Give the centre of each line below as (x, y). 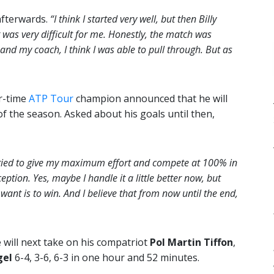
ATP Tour (51, 99)
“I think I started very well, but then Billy (132, 19)
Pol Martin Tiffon (191, 243)
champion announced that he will (150, 99)
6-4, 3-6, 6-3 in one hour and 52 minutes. (106, 258)
